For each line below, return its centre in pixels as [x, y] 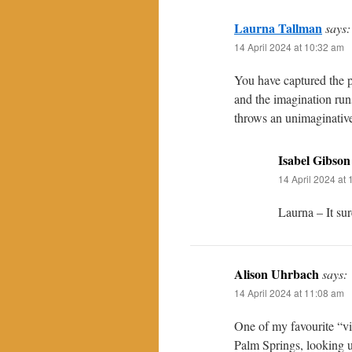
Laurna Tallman [278, 28]
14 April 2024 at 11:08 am [289, 293]
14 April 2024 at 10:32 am [289, 47]
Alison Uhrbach [277, 274]
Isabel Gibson [314, 160]
